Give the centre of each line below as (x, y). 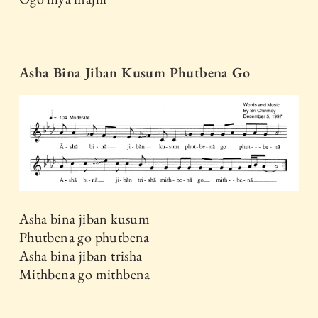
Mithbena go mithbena (84, 274)
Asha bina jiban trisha (81, 256)
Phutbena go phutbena (84, 237)
